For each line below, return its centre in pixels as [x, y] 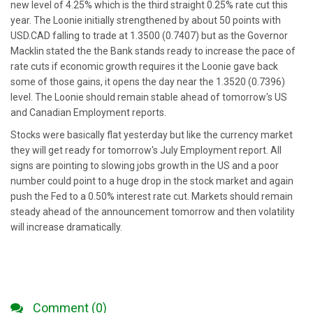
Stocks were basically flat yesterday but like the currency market [152, 135]
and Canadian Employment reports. [88, 112]
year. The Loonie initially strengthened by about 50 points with [146, 20]
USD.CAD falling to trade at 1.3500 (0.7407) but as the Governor [149, 36]
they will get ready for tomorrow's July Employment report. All [146, 150]
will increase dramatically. [66, 227]
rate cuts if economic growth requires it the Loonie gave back [144, 66]
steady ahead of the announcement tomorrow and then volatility [153, 212]
